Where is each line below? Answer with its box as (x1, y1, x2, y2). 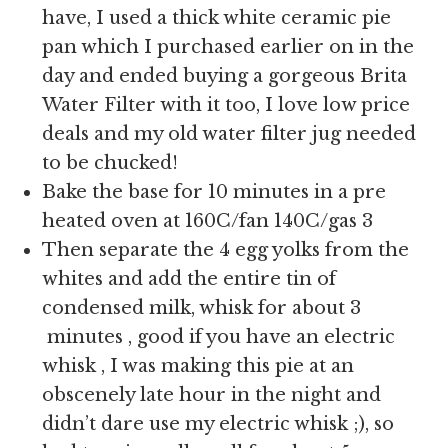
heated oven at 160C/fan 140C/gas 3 (42, 210, 374, 232)
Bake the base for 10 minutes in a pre (42, 181, 387, 203)
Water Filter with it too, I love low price (42, 94, 411, 116)
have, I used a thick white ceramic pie (42, 7, 392, 29)
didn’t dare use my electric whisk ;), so (42, 413, 395, 435)
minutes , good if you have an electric (42, 326, 396, 348)
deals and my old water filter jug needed (42, 123, 417, 145)
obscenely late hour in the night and (42, 384, 382, 406)
